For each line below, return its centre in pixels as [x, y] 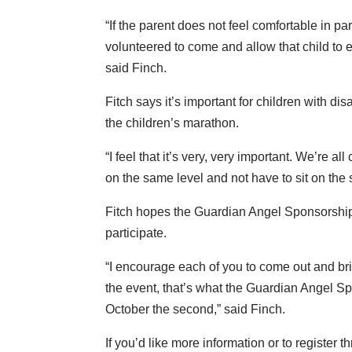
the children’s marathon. [172, 123]
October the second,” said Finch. [196, 310]
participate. [136, 233]
